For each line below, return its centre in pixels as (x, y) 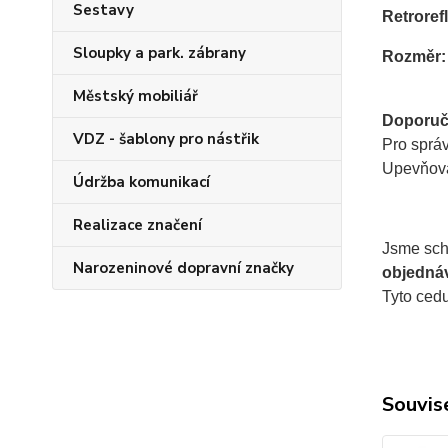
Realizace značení (137, 225)
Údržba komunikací (141, 182)
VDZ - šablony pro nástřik (166, 139)
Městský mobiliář (135, 96)
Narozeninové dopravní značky (183, 268)
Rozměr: (413, 57)
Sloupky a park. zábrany (159, 53)
